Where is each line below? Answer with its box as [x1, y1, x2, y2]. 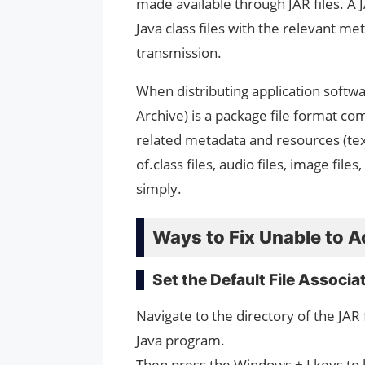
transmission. [136, 43, 222, 63]
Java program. [136, 331, 225, 350]
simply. [136, 179, 182, 199]
